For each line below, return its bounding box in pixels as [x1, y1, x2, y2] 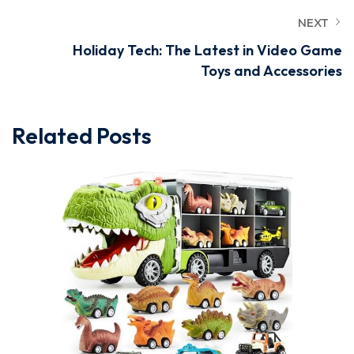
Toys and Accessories [201, 62, 342, 80]
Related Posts [12, 122, 152, 149]
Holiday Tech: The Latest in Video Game [73, 41, 342, 59]
